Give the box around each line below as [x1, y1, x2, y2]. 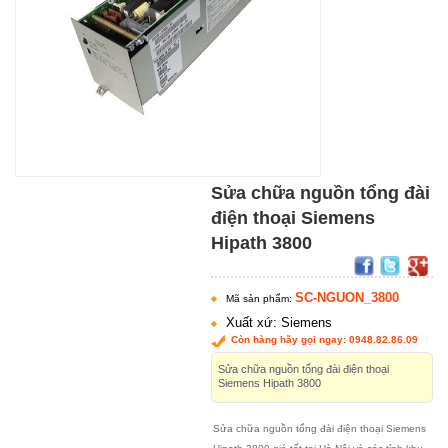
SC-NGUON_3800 [295, 290, 400, 305]
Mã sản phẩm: [226, 293, 296, 304]
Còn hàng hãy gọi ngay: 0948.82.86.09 [231, 334, 419, 345]
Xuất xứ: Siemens [226, 315, 333, 330]
